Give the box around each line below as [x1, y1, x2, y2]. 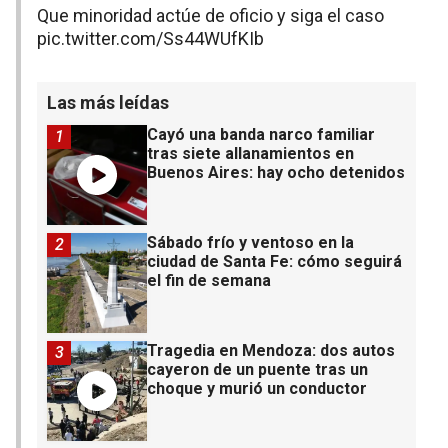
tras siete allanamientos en [147, 143, 354, 163]
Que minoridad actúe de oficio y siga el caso [37, 4, 384, 26]
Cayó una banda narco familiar [147, 124, 375, 144]
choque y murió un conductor [147, 378, 367, 398]
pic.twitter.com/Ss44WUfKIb [37, 27, 264, 49]
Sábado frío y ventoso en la [147, 232, 354, 252]
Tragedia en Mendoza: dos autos [147, 340, 395, 360]
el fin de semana [147, 270, 271, 290]
